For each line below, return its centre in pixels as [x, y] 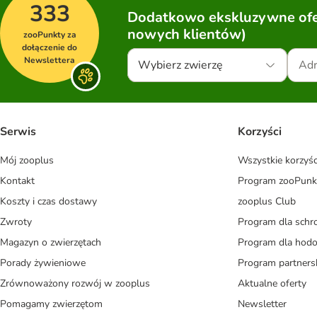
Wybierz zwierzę [180, 65]
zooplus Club [267, 202]
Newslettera [50, 60]
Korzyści [260, 132]
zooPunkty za [50, 34]
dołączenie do [50, 47]
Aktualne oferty [272, 284]
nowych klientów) [187, 34]
